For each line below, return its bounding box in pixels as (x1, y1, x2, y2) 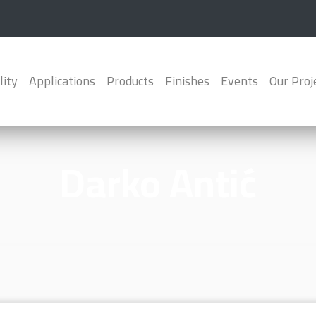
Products (107, 69, 154, 92)
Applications (29, 69, 95, 92)
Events (221, 69, 258, 92)
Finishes (165, 69, 209, 92)
